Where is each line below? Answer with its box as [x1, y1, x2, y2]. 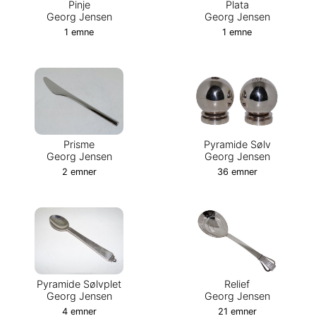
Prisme [63, 138, 95, 151]
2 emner [61, 166, 97, 178]
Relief [224, 278, 250, 291]
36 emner [217, 166, 257, 178]
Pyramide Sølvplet [37, 278, 121, 291]
